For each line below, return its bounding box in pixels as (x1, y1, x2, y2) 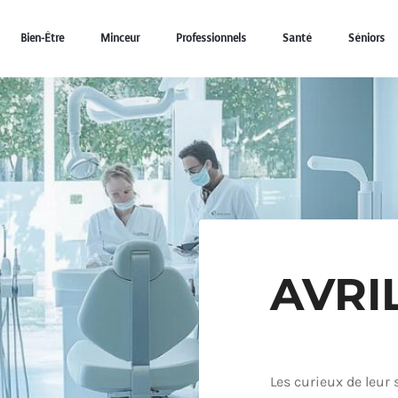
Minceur (99, 31, 139, 46)
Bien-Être (20, 31, 64, 46)
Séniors (347, 31, 385, 46)
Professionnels (175, 31, 246, 46)
